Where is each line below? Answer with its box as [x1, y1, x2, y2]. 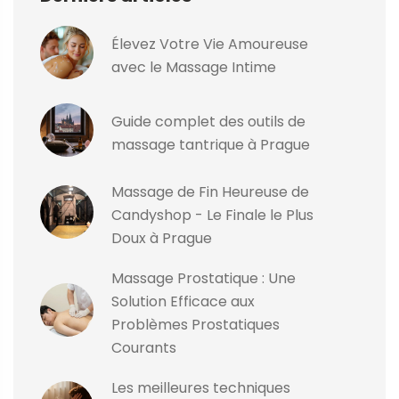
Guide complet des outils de [111, 111, 305, 133]
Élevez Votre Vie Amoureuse [111, 34, 308, 55]
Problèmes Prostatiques [111, 314, 280, 336]
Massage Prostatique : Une [111, 268, 296, 289]
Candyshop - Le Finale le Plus [111, 205, 313, 226]
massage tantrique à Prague [111, 134, 310, 156]
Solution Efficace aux [111, 291, 255, 313]
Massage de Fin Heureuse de [111, 182, 309, 203]
